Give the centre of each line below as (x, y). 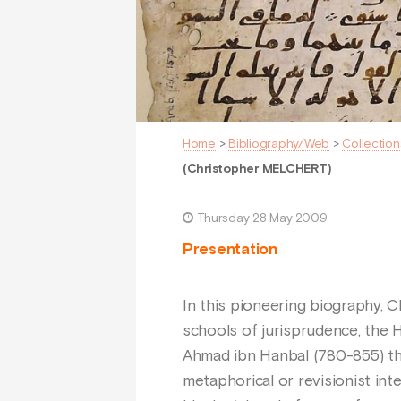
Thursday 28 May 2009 (262, 219)
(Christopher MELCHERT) (257, 169)
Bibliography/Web (279, 144)
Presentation (230, 250)
